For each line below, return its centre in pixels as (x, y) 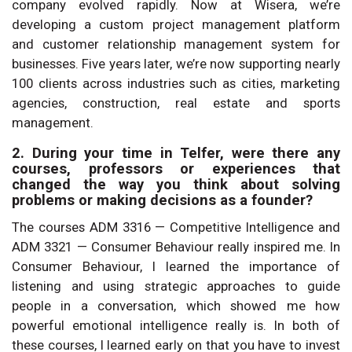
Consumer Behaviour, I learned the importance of (176, 266)
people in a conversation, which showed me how (176, 305)
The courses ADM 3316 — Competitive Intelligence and (176, 227)
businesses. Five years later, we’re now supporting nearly (176, 63)
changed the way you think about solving (176, 184)
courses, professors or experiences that (176, 168)
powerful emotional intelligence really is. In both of (176, 325)
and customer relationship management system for (176, 44)
